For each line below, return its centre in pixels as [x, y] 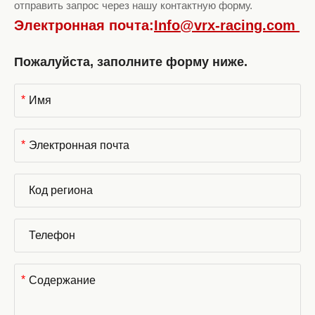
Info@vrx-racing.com [227, 25]
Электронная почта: [84, 25]
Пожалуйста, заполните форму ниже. [131, 62]
